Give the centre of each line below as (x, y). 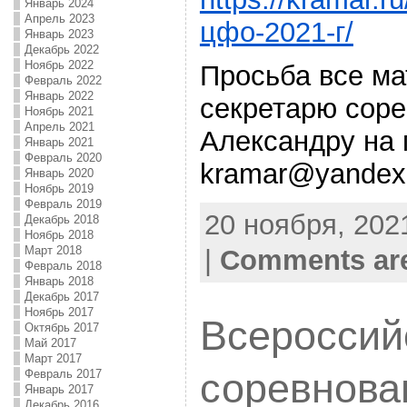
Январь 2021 (59, 142)
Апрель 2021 (59, 127)
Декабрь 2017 (61, 297)
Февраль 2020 (63, 158)
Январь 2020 (59, 173)
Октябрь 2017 (61, 328)
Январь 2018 (59, 281)
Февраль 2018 (63, 266)
